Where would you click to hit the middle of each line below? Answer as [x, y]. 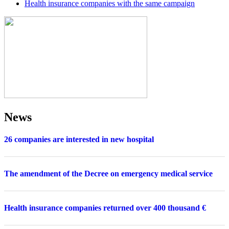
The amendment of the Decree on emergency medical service [108, 173]
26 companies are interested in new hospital [79, 139]
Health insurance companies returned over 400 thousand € [105, 208]
